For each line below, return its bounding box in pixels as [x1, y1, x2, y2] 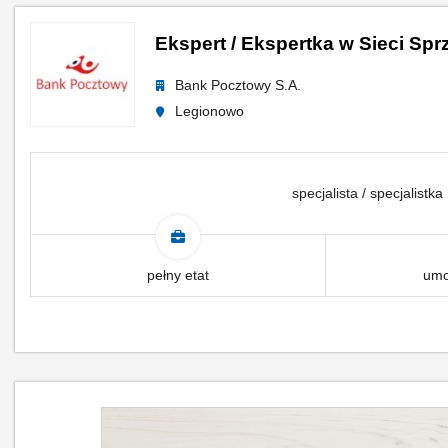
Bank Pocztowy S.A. [175, 77, 301, 93]
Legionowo [175, 103, 244, 119]
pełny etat [146, 267, 209, 283]
